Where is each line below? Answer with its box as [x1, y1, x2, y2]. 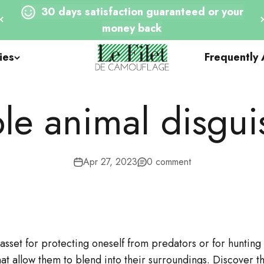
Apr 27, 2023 [82, 155, 137, 169]
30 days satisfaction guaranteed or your [41, 4, 243, 19]
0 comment [146, 155, 191, 169]
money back [102, 21, 162, 36]
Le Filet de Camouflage [84, 44, 190, 59]
